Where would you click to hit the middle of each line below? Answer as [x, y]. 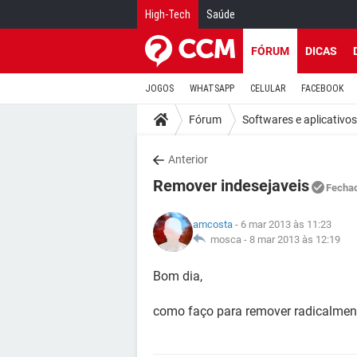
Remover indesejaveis [231, 186]
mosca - [228, 239]
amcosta [213, 224]
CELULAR [268, 88]
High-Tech [168, 14]
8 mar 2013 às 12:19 [295, 239]
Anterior [188, 159]
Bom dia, [178, 276]
